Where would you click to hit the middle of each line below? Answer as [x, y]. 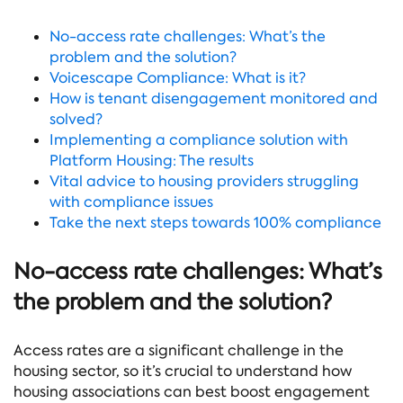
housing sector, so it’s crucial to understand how [183, 371]
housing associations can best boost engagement [192, 391]
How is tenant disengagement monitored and [214, 99]
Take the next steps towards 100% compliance [215, 223]
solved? [76, 120]
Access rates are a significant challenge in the [179, 350]
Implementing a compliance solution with [199, 140]
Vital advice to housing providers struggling [204, 182]
